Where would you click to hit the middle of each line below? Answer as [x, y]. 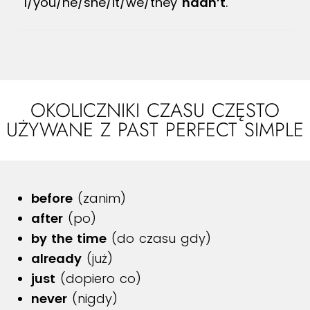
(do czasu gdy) [159, 239]
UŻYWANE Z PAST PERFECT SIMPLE [155, 130]
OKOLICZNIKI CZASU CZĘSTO [155, 111]
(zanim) [99, 199]
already [56, 259]
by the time [69, 239]
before [52, 199]
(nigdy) [92, 299]
